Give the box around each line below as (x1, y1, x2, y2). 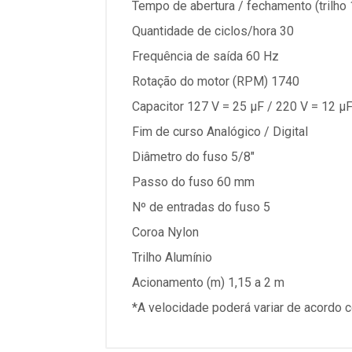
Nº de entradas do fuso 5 (132, 200, 270, 214)
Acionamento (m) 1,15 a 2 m (132, 275, 284, 290)
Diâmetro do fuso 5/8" (132, 149, 255, 164)
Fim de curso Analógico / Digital (132, 124, 308, 139)
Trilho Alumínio (132, 250, 212, 265)
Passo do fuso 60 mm (132, 174, 255, 189)
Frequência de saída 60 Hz (132, 49, 279, 64)
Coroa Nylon (132, 225, 199, 240)
